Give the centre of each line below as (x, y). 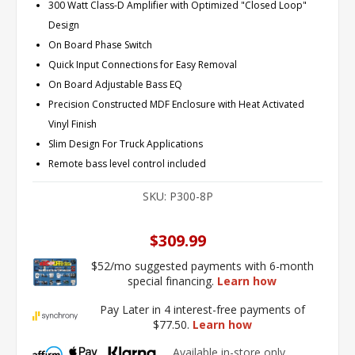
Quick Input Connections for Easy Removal (143, 65)
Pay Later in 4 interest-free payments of (202, 309)
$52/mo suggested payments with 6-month (202, 266)
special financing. (172, 281)
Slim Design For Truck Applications (126, 144)
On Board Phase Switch (100, 45)
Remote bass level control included (127, 164)
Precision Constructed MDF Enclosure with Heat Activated (176, 104)
